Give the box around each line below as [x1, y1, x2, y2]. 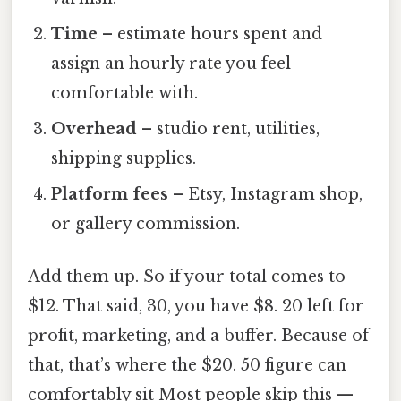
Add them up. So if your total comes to [28, 267, 346, 287]
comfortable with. [51, 83, 199, 104]
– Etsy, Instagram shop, [168, 184, 363, 205]
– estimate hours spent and [98, 24, 323, 45]
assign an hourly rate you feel [51, 54, 292, 74]
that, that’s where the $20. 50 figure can [28, 355, 346, 376]
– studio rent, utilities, [137, 119, 320, 140]
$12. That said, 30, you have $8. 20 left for [28, 296, 364, 317]
